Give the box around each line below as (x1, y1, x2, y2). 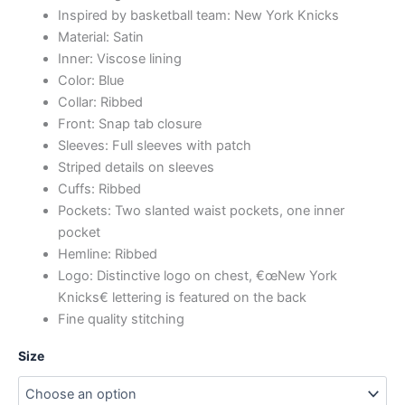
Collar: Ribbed (57, 94, 143, 111)
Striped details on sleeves (57, 159, 214, 176)
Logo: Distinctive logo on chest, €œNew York (57, 268, 337, 285)
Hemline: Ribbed (57, 246, 157, 263)
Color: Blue (57, 72, 124, 89)
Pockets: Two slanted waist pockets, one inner (57, 202, 344, 220)
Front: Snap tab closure (57, 116, 202, 133)
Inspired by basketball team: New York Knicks (57, 7, 339, 24)
